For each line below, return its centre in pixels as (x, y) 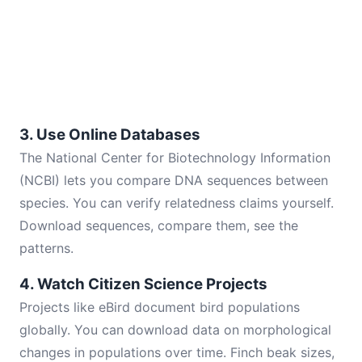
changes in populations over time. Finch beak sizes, (177, 352)
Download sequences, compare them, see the (159, 225)
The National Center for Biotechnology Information (175, 158)
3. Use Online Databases (110, 135)
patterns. (46, 248)
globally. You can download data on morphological (175, 330)
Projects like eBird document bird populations (160, 307)
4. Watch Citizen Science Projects (143, 284)
